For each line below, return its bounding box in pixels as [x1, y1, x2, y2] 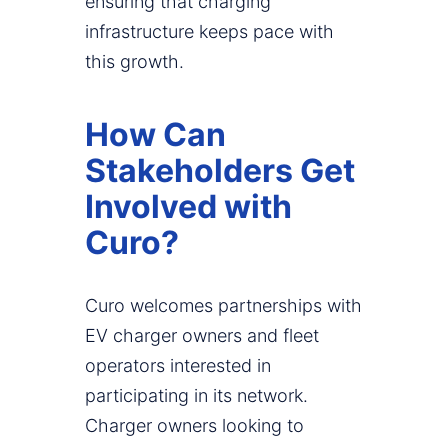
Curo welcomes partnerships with [85, 295, 362, 317]
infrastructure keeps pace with [85, 21, 334, 43]
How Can [85, 115, 226, 155]
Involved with [85, 187, 292, 227]
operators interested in [85, 355, 271, 377]
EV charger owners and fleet [85, 325, 319, 347]
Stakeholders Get [85, 151, 355, 191]
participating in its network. [85, 385, 308, 407]
